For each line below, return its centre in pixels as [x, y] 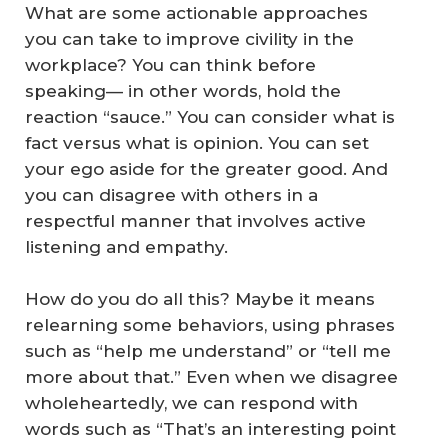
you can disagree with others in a [171, 195]
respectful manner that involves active [195, 221]
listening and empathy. [126, 247]
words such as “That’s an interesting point [210, 428]
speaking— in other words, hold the [183, 91]
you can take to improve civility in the [189, 39]
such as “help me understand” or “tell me [208, 350]
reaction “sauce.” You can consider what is [210, 117]
